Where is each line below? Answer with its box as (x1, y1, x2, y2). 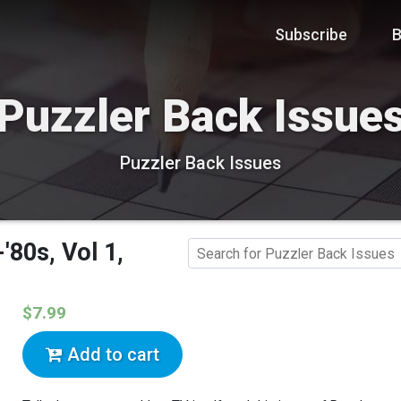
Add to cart (63, 344, 160, 366)
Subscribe (275, 24, 347, 44)
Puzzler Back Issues (120, 153, 281, 174)
